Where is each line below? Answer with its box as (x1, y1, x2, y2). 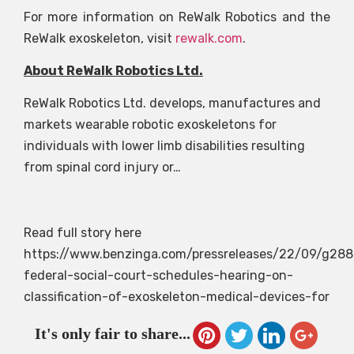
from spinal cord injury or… (24, 160, 181, 175)
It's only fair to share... (34, 324, 190, 342)
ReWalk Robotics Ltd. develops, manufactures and (24, 96, 321, 111)
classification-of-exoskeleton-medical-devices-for (24, 289, 330, 305)
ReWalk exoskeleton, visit (24, 30, 175, 46)
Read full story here (24, 225, 141, 241)
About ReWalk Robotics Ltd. (24, 63, 203, 79)
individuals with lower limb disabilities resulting (24, 138, 305, 154)
